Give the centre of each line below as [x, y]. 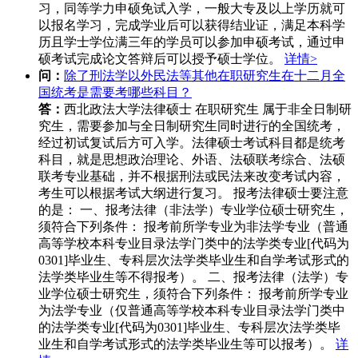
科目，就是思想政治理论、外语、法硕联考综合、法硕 [192, 160]
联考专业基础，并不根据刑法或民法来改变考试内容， [192, 177]
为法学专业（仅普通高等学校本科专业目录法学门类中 [192, 311]
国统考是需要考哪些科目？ [115, 93]
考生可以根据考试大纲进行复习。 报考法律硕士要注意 [193, 193]
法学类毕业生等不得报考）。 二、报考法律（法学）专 [193, 277]
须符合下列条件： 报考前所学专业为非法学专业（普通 [193, 227]
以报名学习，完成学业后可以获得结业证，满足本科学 [192, 26]
